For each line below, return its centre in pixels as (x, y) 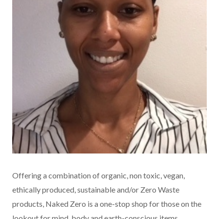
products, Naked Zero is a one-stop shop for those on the (107, 204)
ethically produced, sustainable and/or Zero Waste (96, 190)
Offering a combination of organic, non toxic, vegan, (99, 175)
